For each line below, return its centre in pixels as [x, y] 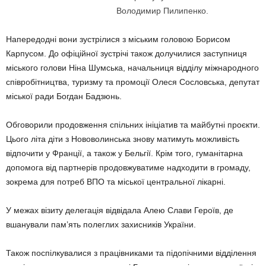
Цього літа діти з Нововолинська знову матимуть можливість [123, 139]
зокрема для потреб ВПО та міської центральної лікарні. [116, 182]
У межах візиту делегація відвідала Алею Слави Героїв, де [120, 210]
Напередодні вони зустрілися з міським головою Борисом [118, 39]
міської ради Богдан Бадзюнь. [64, 96]
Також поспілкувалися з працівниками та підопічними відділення [131, 253]
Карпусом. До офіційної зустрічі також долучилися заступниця [126, 53]
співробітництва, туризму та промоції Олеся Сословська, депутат [133, 82]
